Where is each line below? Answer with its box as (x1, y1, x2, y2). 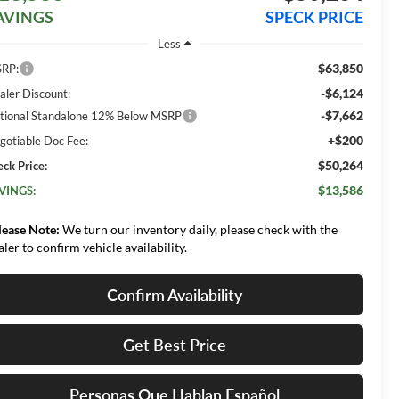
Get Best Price (122, 334, 226, 354)
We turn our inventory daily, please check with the (60, 221, 338, 237)
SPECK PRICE (265, 7, 363, 28)
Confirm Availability (106, 284, 242, 305)
